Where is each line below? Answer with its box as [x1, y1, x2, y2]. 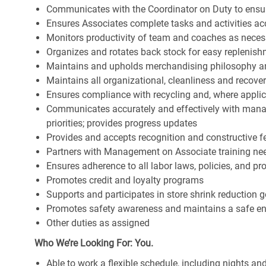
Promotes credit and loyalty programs [46, 175, 204, 186]
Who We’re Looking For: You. [34, 237, 153, 249]
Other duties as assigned [46, 217, 150, 229]
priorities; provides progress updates [46, 118, 197, 129]
